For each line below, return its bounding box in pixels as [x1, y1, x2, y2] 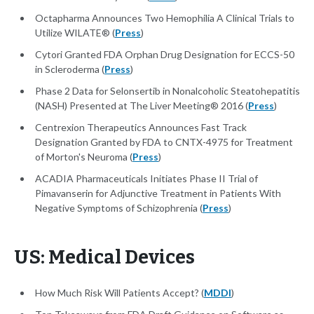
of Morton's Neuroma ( [35, 151, 132, 163]
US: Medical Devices [14, 246, 195, 269]
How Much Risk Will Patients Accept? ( [35, 287, 204, 299]
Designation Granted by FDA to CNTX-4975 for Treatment [35, 136, 293, 149]
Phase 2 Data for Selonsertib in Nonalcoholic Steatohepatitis [35, 85, 300, 97]
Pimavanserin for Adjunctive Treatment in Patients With [35, 187, 281, 200]
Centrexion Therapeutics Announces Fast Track [35, 121, 247, 134]
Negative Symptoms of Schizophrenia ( [35, 202, 203, 214]
